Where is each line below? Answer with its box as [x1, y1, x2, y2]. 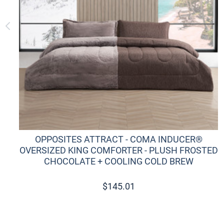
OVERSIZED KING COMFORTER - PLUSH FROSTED [19, 145, 218, 156]
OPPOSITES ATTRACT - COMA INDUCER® [34, 134, 202, 145]
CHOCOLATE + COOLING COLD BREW [43, 156, 193, 167]
